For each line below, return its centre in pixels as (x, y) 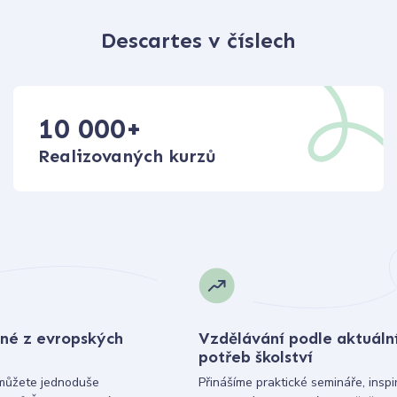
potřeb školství (256, 357)
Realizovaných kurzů (128, 156)
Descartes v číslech (198, 41)
